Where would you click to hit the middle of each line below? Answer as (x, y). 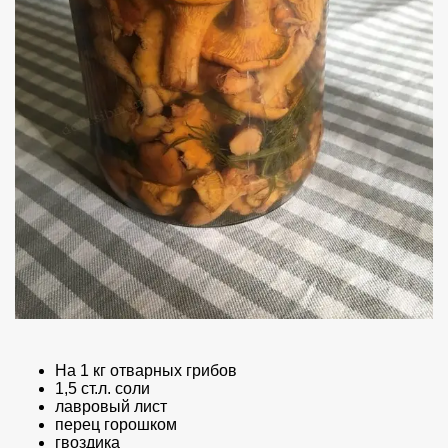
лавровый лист (111, 406)
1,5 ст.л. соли (102, 388)
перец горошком (116, 424)
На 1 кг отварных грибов (146, 370)
